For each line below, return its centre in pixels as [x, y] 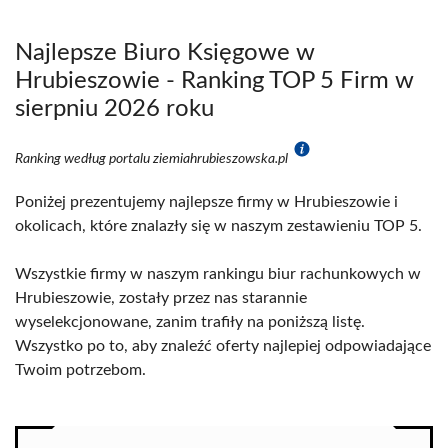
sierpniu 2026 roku [114, 109]
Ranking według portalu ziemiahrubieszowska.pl [153, 159]
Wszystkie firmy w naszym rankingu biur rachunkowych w [218, 274]
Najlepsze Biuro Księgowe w [165, 53]
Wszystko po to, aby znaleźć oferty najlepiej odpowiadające [223, 346]
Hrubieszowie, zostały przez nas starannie [161, 298]
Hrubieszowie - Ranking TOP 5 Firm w [214, 81]
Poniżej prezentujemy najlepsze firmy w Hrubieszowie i [206, 202]
